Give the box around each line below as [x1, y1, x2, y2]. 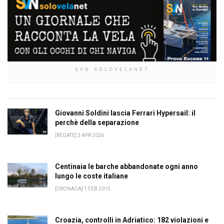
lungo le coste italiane [55, 171, 128, 180]
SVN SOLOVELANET [74, 66, 149, 72]
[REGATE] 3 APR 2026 [55, 132, 104, 138]
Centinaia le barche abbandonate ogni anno [55, 162, 198, 170]
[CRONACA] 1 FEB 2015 [55, 185, 110, 191]
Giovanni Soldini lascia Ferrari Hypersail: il [55, 108, 195, 117]
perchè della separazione [55, 118, 139, 126]
